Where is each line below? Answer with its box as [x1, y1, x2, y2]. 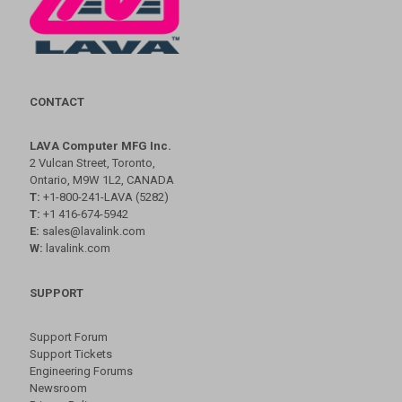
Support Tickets [30, 346, 112, 361]
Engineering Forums [30, 363, 133, 378]
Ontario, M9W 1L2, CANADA [30, 172, 174, 187]
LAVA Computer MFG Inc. [30, 138, 171, 153]
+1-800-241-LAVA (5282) [40, 189, 169, 204]
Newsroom [30, 380, 87, 395]
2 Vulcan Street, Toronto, [30, 155, 155, 170]
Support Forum [30, 329, 108, 344]
